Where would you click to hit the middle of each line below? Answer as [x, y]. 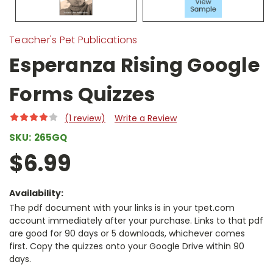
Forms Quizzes [82, 94]
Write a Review [145, 119]
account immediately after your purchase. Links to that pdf [136, 221]
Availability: [36, 193]
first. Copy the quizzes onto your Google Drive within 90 [127, 246]
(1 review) [85, 119]
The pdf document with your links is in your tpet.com [122, 208]
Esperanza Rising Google [134, 65]
